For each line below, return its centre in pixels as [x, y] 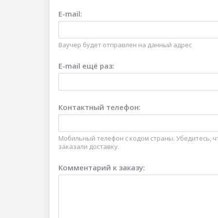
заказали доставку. [89, 146]
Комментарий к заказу [101, 167]
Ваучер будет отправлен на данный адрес [125, 45]
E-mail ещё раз [85, 66]
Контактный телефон [99, 107]
